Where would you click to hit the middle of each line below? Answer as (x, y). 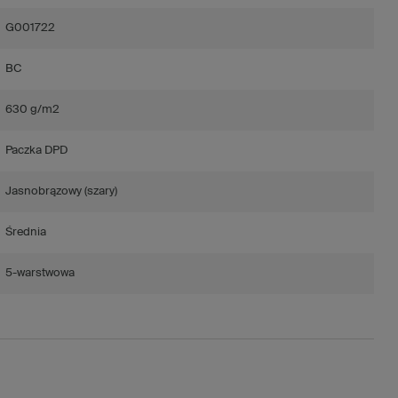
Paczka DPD (36, 150)
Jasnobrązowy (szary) (61, 191)
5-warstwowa (40, 273)
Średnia (25, 232)
